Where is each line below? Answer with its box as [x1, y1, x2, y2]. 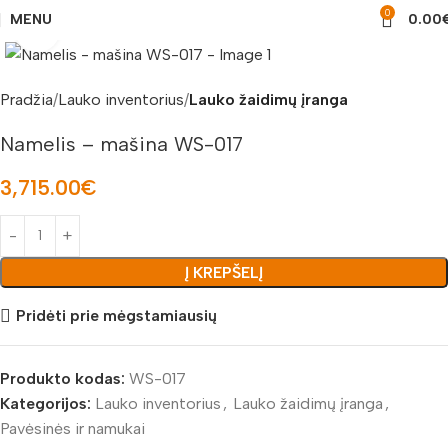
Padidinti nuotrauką [59, 19, 193, 38]
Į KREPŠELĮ [185, 262, 263, 282]
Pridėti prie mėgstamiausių [16, 306, 218, 325]
